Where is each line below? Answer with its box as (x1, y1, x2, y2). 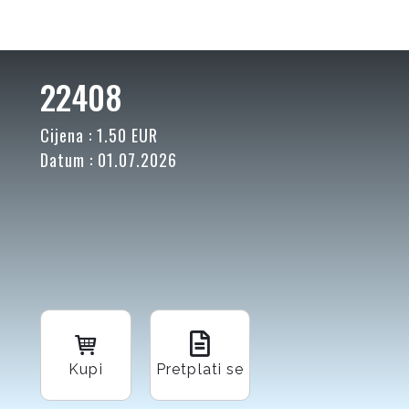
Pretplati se (156, 361, 245, 379)
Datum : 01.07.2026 (40, 148, 177, 172)
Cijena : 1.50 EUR (40, 123, 158, 147)
